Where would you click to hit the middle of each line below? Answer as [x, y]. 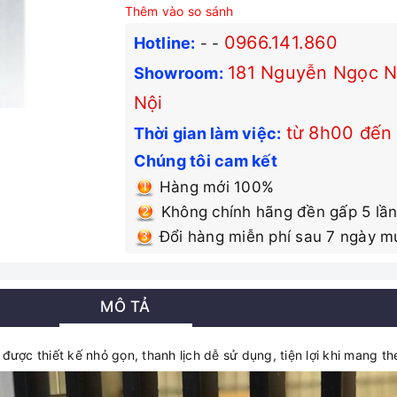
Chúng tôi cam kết [205, 161]
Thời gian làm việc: [207, 133]
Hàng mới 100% [214, 187]
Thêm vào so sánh [179, 11]
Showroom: [178, 73]
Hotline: [164, 43]
